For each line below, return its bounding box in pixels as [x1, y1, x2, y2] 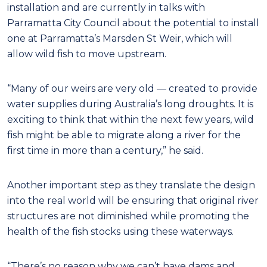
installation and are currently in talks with [7, 1, 205, 13]
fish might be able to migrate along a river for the [7, 129, 241, 141]
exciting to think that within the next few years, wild [7, 113, 254, 125]
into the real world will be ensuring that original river [7, 194, 259, 206]
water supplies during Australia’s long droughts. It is [7, 98, 253, 110]
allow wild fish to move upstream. [7, 48, 166, 60]
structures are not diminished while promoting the [7, 210, 249, 222]
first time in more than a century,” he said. [7, 144, 203, 156]
